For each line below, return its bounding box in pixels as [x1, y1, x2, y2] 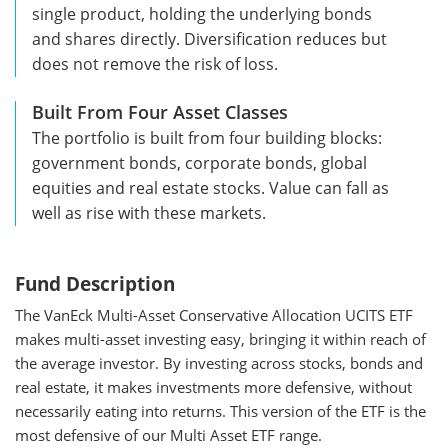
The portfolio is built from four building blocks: [32, 126, 382, 149]
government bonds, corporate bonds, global [32, 151, 367, 174]
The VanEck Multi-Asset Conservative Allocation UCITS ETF [15, 304, 413, 325]
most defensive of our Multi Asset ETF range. [15, 424, 322, 445]
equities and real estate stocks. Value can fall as [32, 176, 389, 199]
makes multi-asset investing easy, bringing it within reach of [15, 328, 426, 349]
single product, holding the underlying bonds [32, 2, 372, 25]
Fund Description [15, 270, 175, 297]
